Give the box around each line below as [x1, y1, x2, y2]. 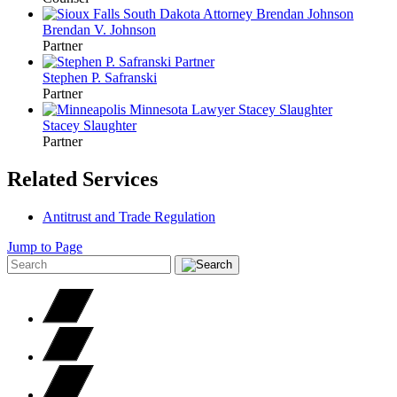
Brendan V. [43, 21, 110, 37]
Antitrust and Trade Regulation [43, 208, 215, 224]
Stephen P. [43, 69, 105, 85]
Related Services [7, 167, 158, 191]
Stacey [43, 117, 83, 133]
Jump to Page [7, 238, 82, 254]
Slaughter [83, 117, 136, 133]
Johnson [110, 21, 156, 37]
